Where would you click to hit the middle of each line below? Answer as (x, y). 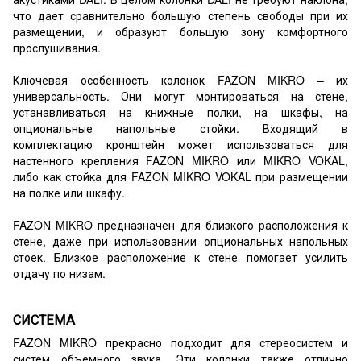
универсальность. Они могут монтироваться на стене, (180, 96)
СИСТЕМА (44, 320)
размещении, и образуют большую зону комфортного (180, 32)
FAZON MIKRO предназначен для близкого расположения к (180, 225)
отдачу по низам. (59, 274)
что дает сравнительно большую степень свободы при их (180, 16)
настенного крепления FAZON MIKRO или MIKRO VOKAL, (180, 161)
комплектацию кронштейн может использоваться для (180, 145)
